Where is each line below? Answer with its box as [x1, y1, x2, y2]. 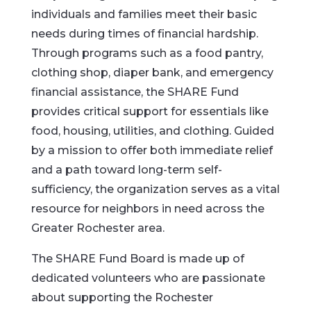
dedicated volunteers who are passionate [31, 271, 265, 285]
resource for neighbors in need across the [31, 202, 264, 215]
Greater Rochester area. [31, 221, 165, 235]
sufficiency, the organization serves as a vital [31, 183, 280, 196]
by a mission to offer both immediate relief [31, 144, 273, 157]
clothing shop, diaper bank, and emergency [31, 66, 274, 79]
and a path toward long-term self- [31, 163, 222, 176]
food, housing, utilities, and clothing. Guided [31, 124, 274, 137]
